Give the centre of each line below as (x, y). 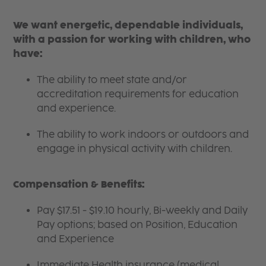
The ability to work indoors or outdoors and (143, 134)
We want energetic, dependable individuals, (128, 25)
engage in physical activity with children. (135, 148)
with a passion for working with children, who (132, 39)
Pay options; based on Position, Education (137, 224)
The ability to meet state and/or (112, 80)
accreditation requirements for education (138, 94)
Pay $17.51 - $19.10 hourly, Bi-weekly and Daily (142, 210)
